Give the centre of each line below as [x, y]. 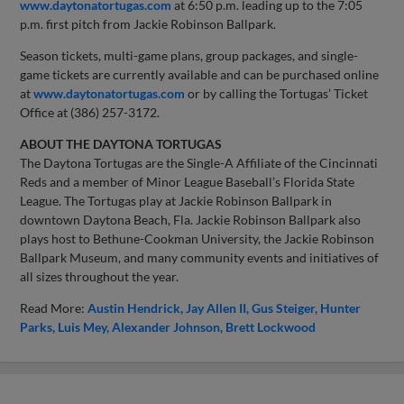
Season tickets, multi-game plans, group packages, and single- [189, 55]
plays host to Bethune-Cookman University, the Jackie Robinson [197, 238]
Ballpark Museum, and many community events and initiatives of [200, 257]
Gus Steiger [284, 308]
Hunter [341, 308]
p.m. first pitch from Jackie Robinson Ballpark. [148, 23]
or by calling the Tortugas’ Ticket [277, 93]
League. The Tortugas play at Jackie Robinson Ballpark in [176, 200]
